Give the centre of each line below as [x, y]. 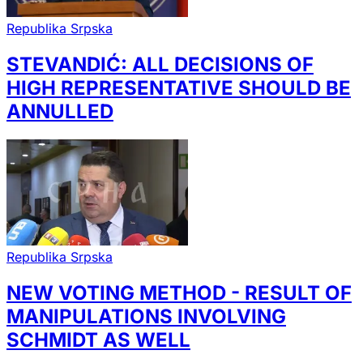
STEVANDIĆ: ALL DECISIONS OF [160, 65]
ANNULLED [60, 112]
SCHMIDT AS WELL [98, 340]
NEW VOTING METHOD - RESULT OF [179, 293]
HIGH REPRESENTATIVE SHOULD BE [179, 88]
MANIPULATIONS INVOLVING [146, 316]
